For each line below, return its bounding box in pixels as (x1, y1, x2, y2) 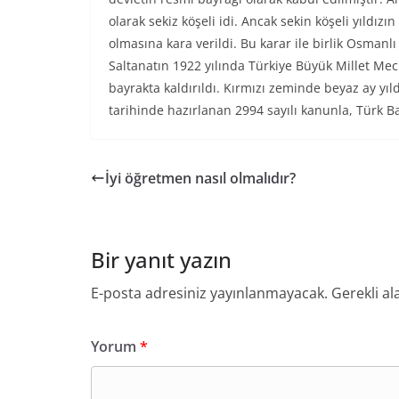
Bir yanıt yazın (91, 245, 232, 274)
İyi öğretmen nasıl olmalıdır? (105, 168, 296, 188)
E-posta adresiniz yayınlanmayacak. (91, 283, 328, 303)
